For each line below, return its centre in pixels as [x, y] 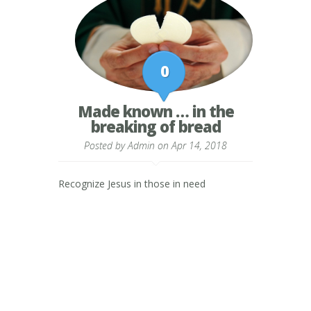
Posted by [106, 145]
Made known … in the [155, 111]
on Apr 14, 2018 [191, 145]
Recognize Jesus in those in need [132, 183]
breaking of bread [155, 126]
